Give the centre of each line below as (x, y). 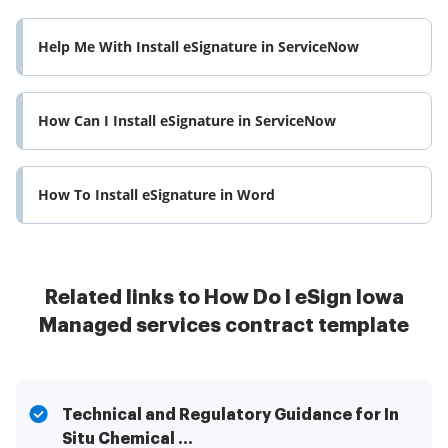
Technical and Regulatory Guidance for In (230, 415)
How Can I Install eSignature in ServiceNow (187, 121)
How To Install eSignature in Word (156, 195)
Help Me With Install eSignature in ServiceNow (198, 47)
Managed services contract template (224, 326)
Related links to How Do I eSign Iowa (224, 298)
